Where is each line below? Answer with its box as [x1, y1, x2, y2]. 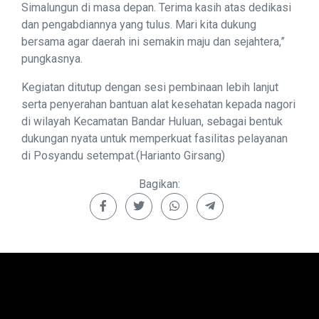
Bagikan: [139, 177, 180, 192]
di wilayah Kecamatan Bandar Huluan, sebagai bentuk [21, 115, 283, 129]
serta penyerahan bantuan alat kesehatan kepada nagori [21, 98, 296, 112]
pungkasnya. [21, 52, 83, 66]
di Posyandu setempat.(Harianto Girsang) [21, 149, 225, 163]
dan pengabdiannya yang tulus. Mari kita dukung [21, 18, 256, 32]
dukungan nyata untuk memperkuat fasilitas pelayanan [21, 132, 288, 146]
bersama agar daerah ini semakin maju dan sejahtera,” [21, 35, 285, 49]
